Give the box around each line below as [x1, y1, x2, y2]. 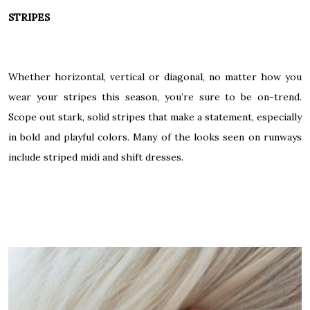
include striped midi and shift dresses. [8, 151, 183, 164]
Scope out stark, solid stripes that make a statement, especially [8, 111, 302, 124]
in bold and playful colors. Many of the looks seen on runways [8, 131, 302, 144]
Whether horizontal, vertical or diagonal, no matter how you [8, 71, 302, 84]
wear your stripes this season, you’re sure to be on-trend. [8, 91, 302, 104]
